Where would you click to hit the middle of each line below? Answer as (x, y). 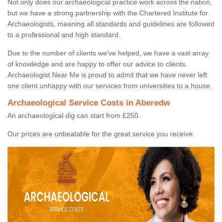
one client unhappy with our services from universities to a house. (110, 86)
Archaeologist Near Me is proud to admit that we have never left (107, 75)
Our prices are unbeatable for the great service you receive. (101, 134)
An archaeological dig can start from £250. (74, 116)
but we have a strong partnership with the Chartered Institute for (108, 13)
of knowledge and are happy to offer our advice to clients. (97, 64)
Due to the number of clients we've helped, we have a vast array (108, 53)
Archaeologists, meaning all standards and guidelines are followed (111, 24)
